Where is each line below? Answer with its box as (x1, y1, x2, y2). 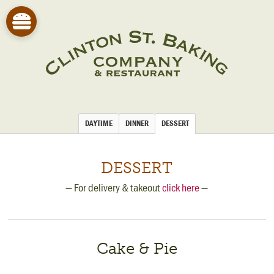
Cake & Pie (96, 239, 177, 258)
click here (162, 180, 200, 194)
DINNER (125, 118, 149, 128)
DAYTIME (85, 118, 113, 128)
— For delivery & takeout (65, 180, 163, 194)
